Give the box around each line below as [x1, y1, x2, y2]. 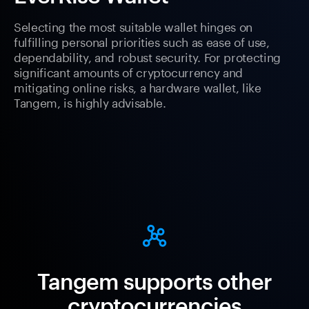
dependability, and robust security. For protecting [14, 47, 281, 66]
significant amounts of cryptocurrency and [14, 62, 243, 81]
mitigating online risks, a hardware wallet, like [14, 77, 261, 96]
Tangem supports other [37, 268, 272, 295]
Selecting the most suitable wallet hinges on [14, 17, 253, 35]
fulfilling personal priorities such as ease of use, [14, 32, 270, 50]
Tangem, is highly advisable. [14, 92, 166, 111]
